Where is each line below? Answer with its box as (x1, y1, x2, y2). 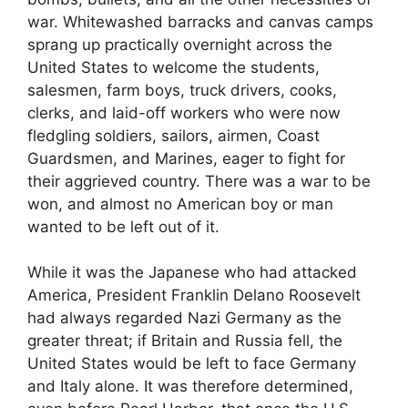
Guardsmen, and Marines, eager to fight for (27, 148, 345, 168)
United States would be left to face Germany (27, 354, 356, 373)
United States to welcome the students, (27, 57, 320, 76)
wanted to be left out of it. (27, 217, 219, 236)
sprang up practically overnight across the (27, 35, 332, 54)
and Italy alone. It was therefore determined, (27, 377, 353, 396)
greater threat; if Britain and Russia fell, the (27, 331, 342, 351)
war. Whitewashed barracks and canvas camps (27, 12, 373, 31)
